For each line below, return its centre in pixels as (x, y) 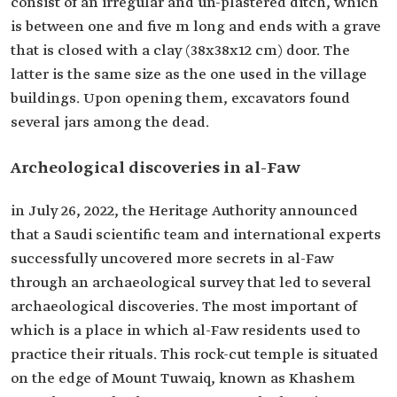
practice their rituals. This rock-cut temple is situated (195, 355)
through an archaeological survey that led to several (191, 283)
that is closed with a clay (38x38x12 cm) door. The (180, 51)
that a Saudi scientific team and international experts (196, 235)
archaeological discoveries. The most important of (184, 307)
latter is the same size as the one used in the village (189, 75)
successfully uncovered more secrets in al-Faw (172, 259)
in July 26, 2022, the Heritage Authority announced (184, 211)
